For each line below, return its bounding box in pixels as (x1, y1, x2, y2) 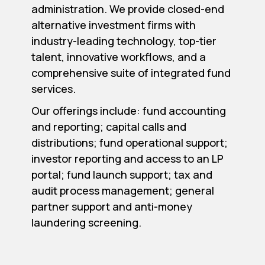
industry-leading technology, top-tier (31, 33, 216, 48)
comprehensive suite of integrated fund (31, 65, 231, 80)
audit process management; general (31, 183, 214, 198)
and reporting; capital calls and (31, 119, 186, 134)
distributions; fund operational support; (31, 135, 228, 150)
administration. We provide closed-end (31, 1, 224, 16)
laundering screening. (31, 215, 141, 230)
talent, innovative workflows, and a (31, 49, 206, 64)
